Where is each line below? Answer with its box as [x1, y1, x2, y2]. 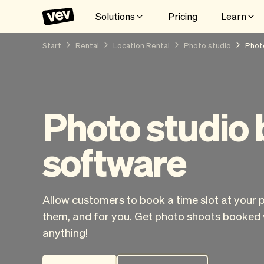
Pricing [168, 9, 197, 22]
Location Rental [113, 39, 170, 50]
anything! [42, 225, 88, 239]
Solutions [95, 9, 135, 22]
